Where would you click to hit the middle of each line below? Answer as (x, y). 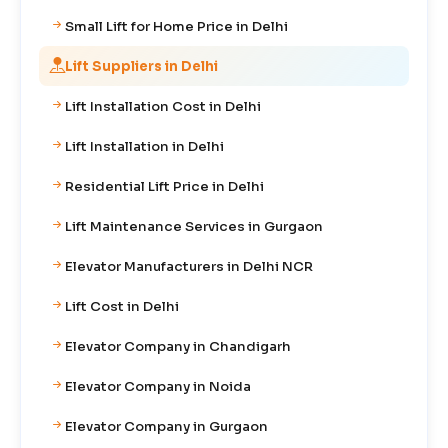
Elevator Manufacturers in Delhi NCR (189, 266)
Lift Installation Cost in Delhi (163, 106)
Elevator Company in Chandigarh (178, 346)
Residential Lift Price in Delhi (164, 186)
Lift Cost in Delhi (122, 306)
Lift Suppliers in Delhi (141, 66)
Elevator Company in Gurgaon (166, 426)
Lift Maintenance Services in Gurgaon (194, 226)
